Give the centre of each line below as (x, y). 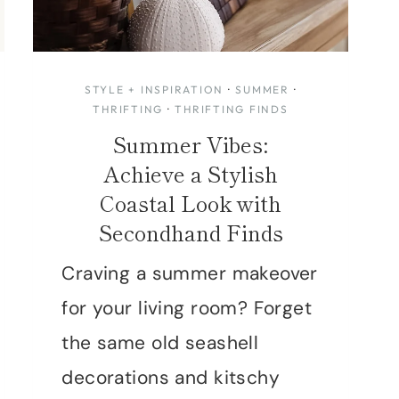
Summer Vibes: (191, 143)
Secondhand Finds (191, 232)
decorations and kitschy (171, 377)
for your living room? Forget (187, 308)
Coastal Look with (191, 202)
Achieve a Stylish (191, 173)
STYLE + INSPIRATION (154, 89)
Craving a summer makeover (190, 273)
